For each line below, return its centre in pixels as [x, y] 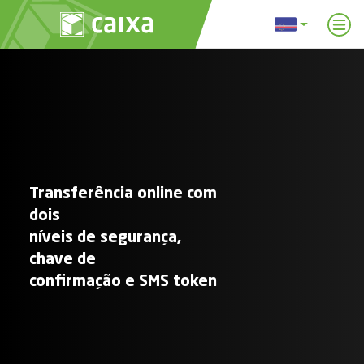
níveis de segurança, [105, 236]
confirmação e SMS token [123, 280]
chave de [62, 258]
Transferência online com [123, 193]
